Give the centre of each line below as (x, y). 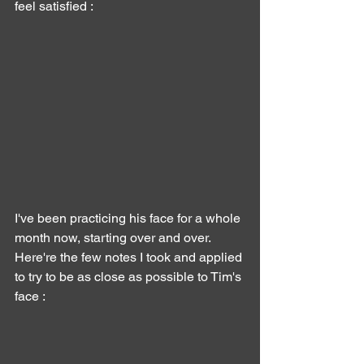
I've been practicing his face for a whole (129, 218)
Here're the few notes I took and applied (130, 257)
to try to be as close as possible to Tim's (130, 276)
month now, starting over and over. (113, 237)
